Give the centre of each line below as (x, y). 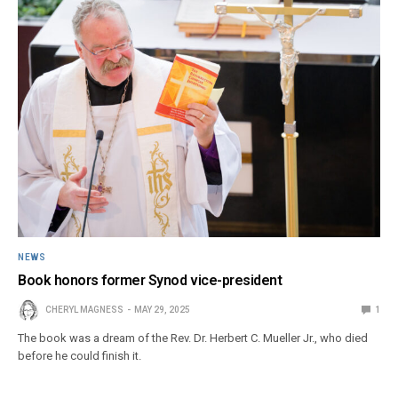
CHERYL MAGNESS (84, 309)
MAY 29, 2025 (162, 309)
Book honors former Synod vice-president (150, 280)
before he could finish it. (80, 355)
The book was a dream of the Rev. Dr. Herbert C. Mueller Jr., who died (193, 338)
